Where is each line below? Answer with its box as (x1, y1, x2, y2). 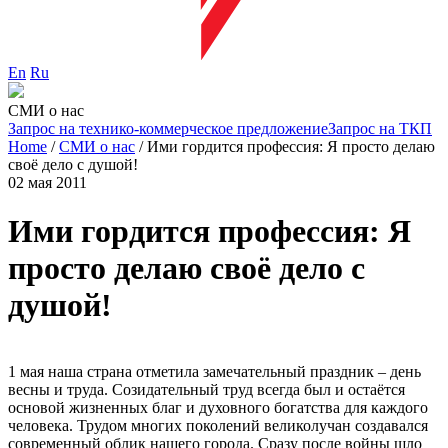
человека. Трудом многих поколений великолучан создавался (8, 417, 428, 435)
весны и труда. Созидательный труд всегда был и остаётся (8, 381, 405, 399)
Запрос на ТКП (328, 119, 432, 137)
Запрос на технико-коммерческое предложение (8, 119, 328, 137)
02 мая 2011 (8, 173, 87, 191)
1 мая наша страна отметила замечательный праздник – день (8, 363, 421, 381)
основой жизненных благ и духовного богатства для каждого (8, 399, 428, 417)
